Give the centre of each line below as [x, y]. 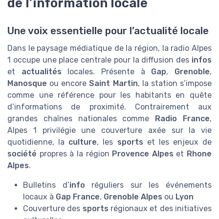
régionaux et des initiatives [160, 208]
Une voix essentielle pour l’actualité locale [108, 31]
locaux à [39, 197]
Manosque [27, 83]
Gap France [78, 197]
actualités [41, 71]
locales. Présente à [106, 71]
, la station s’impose [175, 83]
